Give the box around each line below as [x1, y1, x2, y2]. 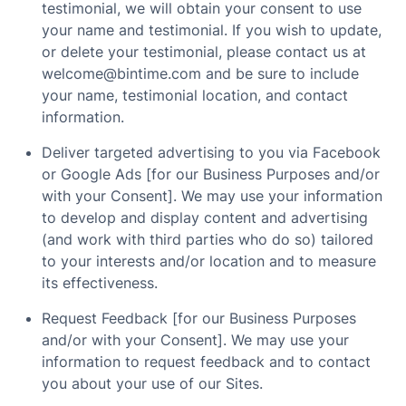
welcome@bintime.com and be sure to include [42, 64, 359, 82]
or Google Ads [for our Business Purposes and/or [42, 165, 380, 183]
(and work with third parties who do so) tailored [42, 230, 373, 248]
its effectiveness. [42, 274, 158, 292]
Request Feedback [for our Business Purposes [42, 309, 356, 327]
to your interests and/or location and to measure [42, 252, 376, 270]
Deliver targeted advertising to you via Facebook [42, 143, 381, 161]
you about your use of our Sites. [42, 374, 263, 392]
